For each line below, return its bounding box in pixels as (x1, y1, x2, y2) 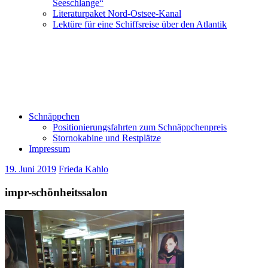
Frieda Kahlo (59, 164, 108, 174)
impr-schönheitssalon (5, 185, 108, 199)
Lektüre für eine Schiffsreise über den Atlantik (53, 19, 227, 29)
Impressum (29, 144, 70, 154)
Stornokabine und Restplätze (53, 133, 161, 143)
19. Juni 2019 (5, 164, 56, 174)
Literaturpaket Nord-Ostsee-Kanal (53, 8, 181, 19)
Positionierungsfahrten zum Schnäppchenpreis (53, 122, 227, 132)
